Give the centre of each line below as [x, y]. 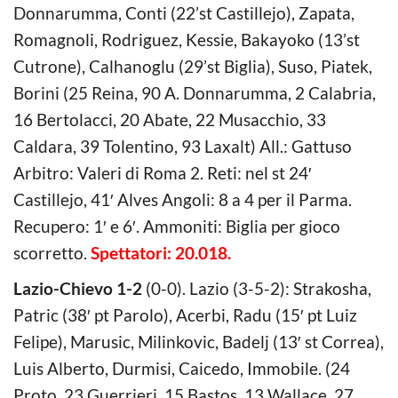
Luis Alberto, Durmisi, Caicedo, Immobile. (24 [182, 368]
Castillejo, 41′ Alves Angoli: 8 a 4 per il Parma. [183, 199]
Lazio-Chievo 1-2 [78, 288]
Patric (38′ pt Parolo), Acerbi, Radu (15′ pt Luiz [185, 314]
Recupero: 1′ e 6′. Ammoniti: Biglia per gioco [177, 226]
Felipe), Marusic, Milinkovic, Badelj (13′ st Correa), [199, 341]
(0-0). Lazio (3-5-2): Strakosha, [257, 288]
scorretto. [52, 252]
